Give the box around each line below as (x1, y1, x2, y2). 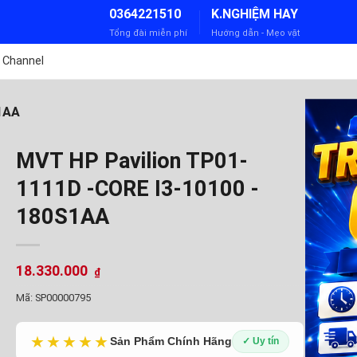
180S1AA (15, 204, 109, 229)
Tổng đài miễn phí (109, 27, 187, 38)
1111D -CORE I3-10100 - (15, 176, 259, 202)
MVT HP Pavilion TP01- (15, 148, 248, 174)
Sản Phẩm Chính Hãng (109, 335, 232, 347)
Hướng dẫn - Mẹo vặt (211, 27, 300, 38)
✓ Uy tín (241, 335, 279, 347)
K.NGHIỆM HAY (211, 6, 298, 22)
